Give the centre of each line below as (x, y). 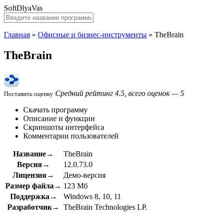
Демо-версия (85, 175)
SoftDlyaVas (23, 8)
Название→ (33, 154)
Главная (17, 35)
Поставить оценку (29, 93)
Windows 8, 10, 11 (92, 196)
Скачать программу (55, 109)
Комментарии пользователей (71, 136)
